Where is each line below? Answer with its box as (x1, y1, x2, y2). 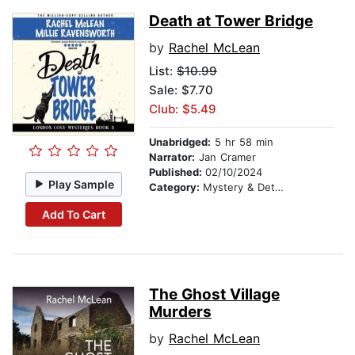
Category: (149, 181, 203, 194)
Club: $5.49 (149, 101, 216, 117)
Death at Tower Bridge (149, 12, 313, 31)
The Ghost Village (149, 285, 280, 304)
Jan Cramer (195, 151, 256, 164)
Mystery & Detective (203, 181, 275, 194)
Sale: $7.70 (149, 82, 213, 98)
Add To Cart (41, 207, 105, 221)
